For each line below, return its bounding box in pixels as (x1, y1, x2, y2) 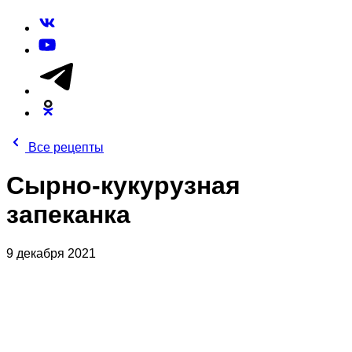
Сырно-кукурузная (6, 171, 240, 200)
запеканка (6, 200, 130, 229)
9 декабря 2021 (6, 246, 96, 260)
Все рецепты (28, 141, 104, 154)
